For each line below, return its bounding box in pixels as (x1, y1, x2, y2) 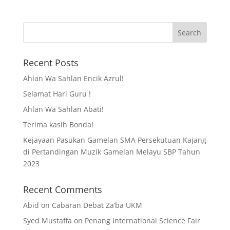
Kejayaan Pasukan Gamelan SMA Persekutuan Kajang (23, 135, 206, 145)
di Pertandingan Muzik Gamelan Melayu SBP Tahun (23, 147, 200, 157)
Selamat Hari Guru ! (23, 89, 91, 99)
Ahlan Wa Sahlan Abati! (23, 104, 104, 114)
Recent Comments (23, 183, 102, 196)
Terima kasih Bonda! (23, 120, 93, 129)
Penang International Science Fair (84, 216, 200, 225)
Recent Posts (23, 56, 79, 69)
